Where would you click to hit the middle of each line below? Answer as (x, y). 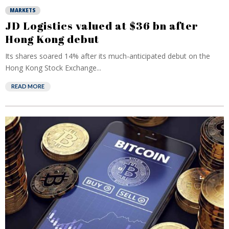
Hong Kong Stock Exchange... (53, 68)
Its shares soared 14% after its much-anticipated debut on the (108, 56)
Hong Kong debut (52, 39)
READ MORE (28, 86)
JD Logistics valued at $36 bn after (102, 26)
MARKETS (23, 10)
